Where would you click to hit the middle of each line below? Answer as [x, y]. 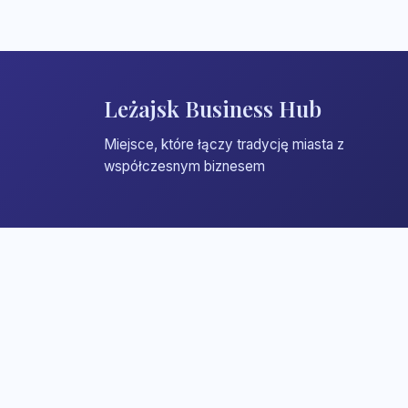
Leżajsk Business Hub [213, 108]
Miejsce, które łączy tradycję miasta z [224, 144]
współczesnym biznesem [184, 166]
